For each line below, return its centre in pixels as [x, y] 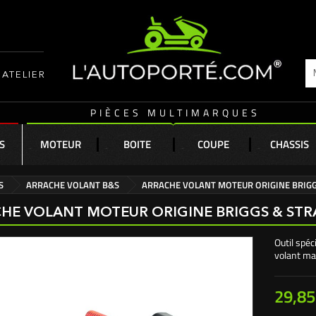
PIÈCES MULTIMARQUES [175, 113]
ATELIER [24, 75]
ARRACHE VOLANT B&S [73, 185]
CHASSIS [289, 144]
